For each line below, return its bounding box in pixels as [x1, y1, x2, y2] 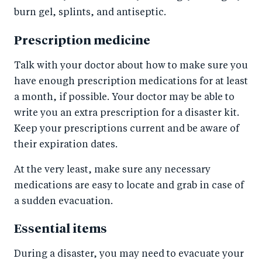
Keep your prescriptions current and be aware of [14, 124, 239, 134]
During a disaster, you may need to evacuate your [14, 250, 244, 260]
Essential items [14, 223, 107, 236]
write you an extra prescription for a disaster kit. [14, 108, 239, 118]
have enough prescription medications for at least [14, 77, 248, 87]
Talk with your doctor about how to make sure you [14, 61, 248, 71]
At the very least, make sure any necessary [14, 165, 211, 175]
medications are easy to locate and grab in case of [14, 181, 244, 191]
